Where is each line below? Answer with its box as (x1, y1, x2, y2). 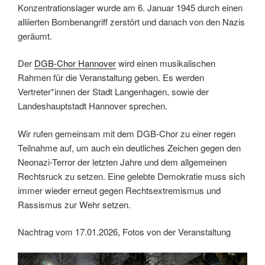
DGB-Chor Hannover (34, 57, 116, 70)
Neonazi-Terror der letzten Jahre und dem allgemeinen (18, 155, 227, 168)
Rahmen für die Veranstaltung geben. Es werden (18, 71, 204, 84)
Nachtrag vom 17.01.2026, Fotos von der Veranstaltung (18, 225, 231, 238)
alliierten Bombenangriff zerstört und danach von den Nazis (18, 15, 245, 28)
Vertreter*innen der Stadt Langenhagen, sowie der (18, 85, 209, 98)
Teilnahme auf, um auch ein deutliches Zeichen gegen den (18, 141, 241, 154)
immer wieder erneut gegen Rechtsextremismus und (18, 183, 221, 196)
